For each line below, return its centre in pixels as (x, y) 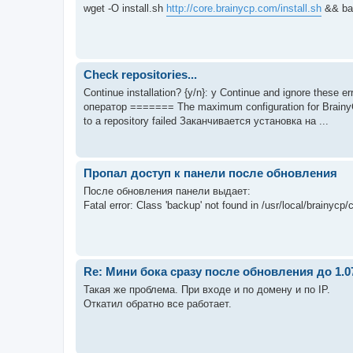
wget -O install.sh (125, 8)
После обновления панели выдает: (167, 191)
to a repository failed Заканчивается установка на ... (206, 121)
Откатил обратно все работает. (158, 303)
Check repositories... (140, 74)
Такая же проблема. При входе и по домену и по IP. (207, 289)
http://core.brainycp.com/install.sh (244, 8)
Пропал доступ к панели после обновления (210, 173)
